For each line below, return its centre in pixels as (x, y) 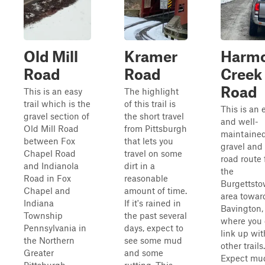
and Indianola (51, 166)
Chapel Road (50, 153)
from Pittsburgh (156, 128)
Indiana (39, 203)
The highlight (151, 91)
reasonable (146, 178)
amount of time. (156, 190)
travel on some (153, 153)
